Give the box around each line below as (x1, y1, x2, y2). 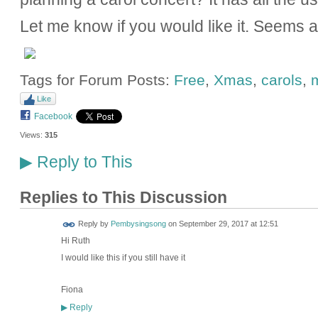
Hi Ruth (60, 235, 90, 246)
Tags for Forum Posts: (19, 71, 174, 88)
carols (261, 71, 302, 88)
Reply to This (32, 152, 133, 171)
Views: (19, 131, 43, 140)
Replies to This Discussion (19, 188, 227, 207)
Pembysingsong (110, 219, 166, 229)
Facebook (33, 111, 72, 122)
